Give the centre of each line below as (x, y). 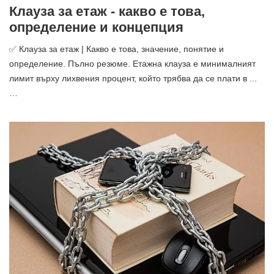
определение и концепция (96, 27)
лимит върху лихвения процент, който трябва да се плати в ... (133, 78)
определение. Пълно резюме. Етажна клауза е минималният (132, 63)
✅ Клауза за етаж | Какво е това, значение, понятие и (117, 49)
